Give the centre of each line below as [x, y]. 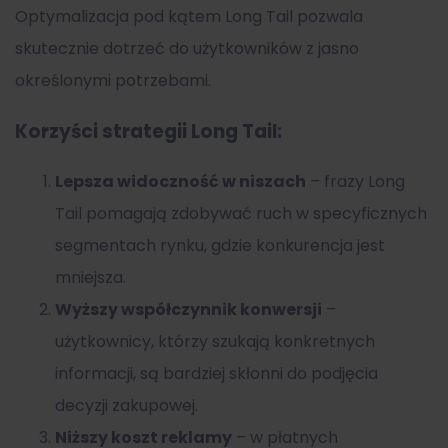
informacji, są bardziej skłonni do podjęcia [216, 374]
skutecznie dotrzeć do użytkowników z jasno [187, 48]
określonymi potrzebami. [113, 80]
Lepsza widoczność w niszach [180, 182]
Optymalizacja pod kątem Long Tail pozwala [189, 16]
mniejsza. [90, 278]
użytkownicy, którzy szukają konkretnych [215, 342]
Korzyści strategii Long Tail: [148, 131]
